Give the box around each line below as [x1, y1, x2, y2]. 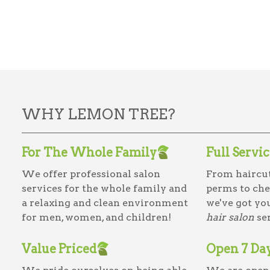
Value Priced [22, 241, 96, 256]
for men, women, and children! [22, 211, 171, 223]
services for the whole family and [22, 182, 187, 194]
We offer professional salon [22, 168, 160, 180]
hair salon [206, 211, 254, 223]
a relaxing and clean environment [22, 196, 188, 209]
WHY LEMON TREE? [22, 105, 175, 123]
